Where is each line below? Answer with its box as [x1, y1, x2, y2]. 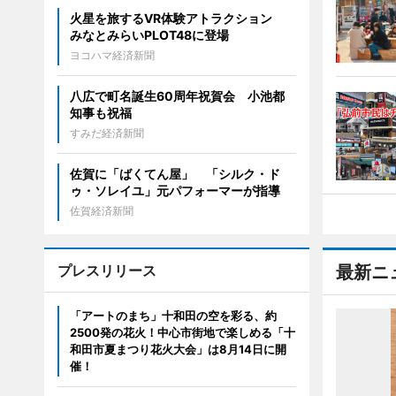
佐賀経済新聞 [69, 204, 133, 217]
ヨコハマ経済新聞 [69, 49, 155, 62]
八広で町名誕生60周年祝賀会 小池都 [69, 88, 285, 103]
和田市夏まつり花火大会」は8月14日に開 [69, 342, 286, 356]
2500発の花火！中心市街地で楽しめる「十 [69, 325, 295, 339]
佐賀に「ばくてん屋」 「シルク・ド [69, 166, 280, 181]
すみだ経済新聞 [69, 126, 144, 140]
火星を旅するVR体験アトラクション [69, 11, 285, 26]
